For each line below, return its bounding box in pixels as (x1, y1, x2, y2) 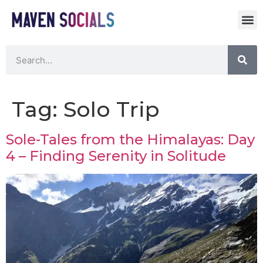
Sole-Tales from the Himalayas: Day (6, 131, 255, 149)
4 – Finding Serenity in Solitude (6, 147, 226, 165)
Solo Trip (63, 96, 160, 123)
